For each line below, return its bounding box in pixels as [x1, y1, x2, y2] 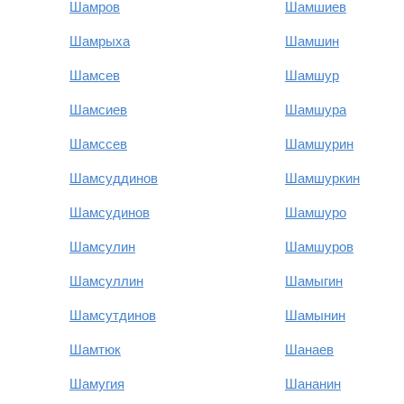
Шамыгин [285, 273, 343, 289]
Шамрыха [69, 33, 130, 49]
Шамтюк [69, 342, 121, 357]
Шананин [285, 376, 341, 391]
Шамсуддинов [69, 170, 158, 186]
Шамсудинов [69, 205, 150, 220]
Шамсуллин [69, 273, 143, 289]
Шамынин [285, 308, 345, 323]
